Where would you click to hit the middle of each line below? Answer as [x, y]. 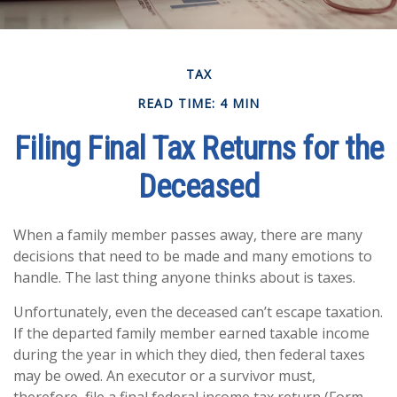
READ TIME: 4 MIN [198, 103]
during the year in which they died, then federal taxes [189, 354]
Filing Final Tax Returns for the [198, 149]
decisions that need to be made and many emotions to [193, 256]
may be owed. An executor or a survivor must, [164, 376]
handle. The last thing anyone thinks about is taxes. [184, 277]
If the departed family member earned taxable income [191, 333]
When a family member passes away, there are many [188, 235]
